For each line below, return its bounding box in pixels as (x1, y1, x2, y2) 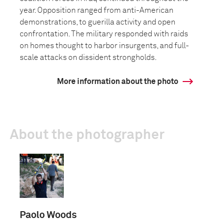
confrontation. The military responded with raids (20, 30, 188, 38)
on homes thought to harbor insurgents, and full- (20, 42, 189, 50)
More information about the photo (57, 78, 178, 85)
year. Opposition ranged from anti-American (20, 6, 173, 14)
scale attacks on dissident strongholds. (20, 54, 157, 61)
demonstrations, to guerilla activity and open (20, 18, 175, 26)
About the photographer (10, 128, 165, 142)
